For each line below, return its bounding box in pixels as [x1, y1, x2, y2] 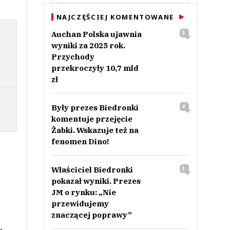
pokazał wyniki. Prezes [51, 176, 141, 186]
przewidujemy [51, 199, 109, 208]
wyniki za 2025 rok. [51, 41, 125, 50]
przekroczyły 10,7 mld [51, 63, 139, 73]
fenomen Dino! [51, 137, 109, 146]
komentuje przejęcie [51, 114, 132, 124]
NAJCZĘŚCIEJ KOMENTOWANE [56, 12, 174, 22]
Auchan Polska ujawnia [51, 29, 142, 39]
